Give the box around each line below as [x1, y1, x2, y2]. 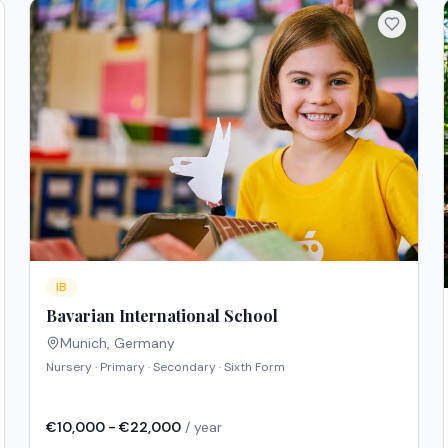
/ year [181, 418, 223, 437]
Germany [114, 333, 176, 352]
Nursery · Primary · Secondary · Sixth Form [46, 358, 286, 375]
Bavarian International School [46, 304, 279, 326]
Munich [60, 333, 108, 352]
